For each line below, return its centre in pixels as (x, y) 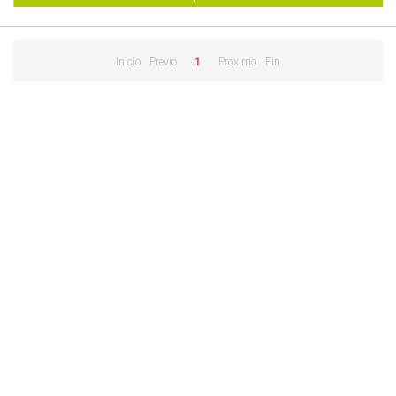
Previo (163, 62)
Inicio (128, 62)
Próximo (237, 62)
